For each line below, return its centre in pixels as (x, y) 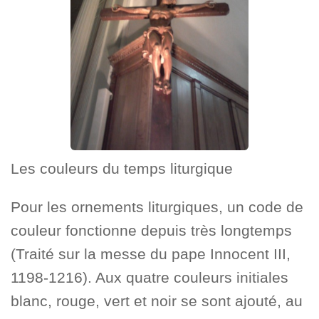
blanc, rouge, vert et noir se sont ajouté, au (157, 300)
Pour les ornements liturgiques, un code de (157, 206)
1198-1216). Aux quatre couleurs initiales (150, 277)
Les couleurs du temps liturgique (122, 169)
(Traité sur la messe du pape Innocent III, (151, 253)
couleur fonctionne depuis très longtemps (151, 230)
